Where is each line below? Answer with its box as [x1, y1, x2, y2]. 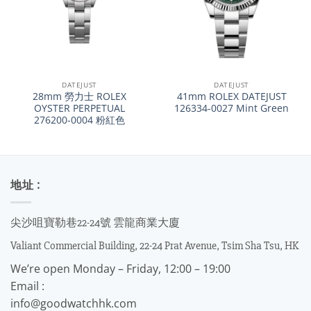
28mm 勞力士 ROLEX [33, 90, 126, 103]
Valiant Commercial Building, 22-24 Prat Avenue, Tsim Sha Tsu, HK [10, 238, 299, 253]
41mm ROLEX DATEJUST [176, 90, 287, 103]
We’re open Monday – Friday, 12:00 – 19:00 [10, 260, 230, 276]
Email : [10, 278, 44, 294]
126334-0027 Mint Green [174, 101, 289, 115]
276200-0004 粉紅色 [34, 113, 125, 127]
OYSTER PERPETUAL [34, 101, 125, 115]
